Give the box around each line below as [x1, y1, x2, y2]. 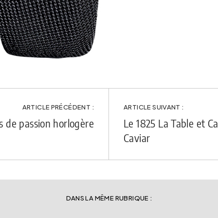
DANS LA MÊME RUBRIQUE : [66, 194, 152, 202]
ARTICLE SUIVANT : [124, 103, 184, 111]
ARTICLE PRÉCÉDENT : [22, 103, 94, 111]
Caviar [124, 131, 150, 145]
